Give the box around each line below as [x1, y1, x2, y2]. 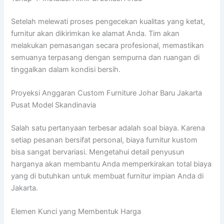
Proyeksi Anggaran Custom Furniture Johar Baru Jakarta [11, 88, 202, 98]
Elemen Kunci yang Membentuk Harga [11, 207, 141, 216]
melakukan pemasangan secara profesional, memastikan [11, 40, 204, 50]
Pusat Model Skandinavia [11, 100, 96, 110]
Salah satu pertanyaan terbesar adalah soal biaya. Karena [11, 123, 205, 132]
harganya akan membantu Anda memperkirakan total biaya [11, 159, 212, 168]
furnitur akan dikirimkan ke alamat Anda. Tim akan [11, 28, 180, 38]
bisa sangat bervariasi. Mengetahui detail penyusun [11, 147, 185, 156]
